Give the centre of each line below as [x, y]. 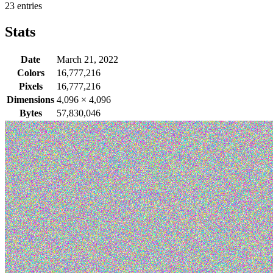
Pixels [30, 86]
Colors [30, 73]
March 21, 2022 [87, 59]
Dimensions [30, 99]
